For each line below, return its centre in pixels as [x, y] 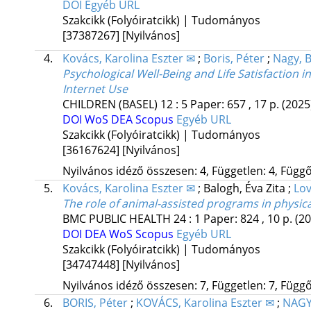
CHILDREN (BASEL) [110, 104]
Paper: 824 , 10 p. [249, 219]
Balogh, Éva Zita [245, 188]
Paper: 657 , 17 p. [236, 104]
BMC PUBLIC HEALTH [116, 219]
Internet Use [95, 89]
